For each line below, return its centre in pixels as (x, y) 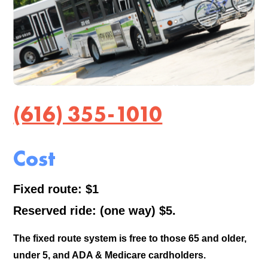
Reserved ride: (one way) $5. (95, 210)
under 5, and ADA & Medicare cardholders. (110, 255)
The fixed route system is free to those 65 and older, (130, 238)
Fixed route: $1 (56, 189)
